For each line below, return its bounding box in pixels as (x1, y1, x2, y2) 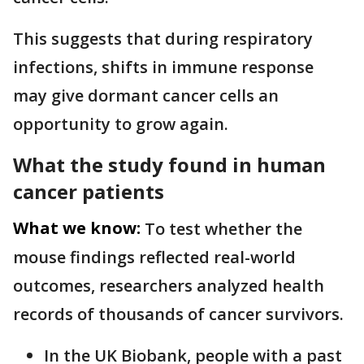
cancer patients (13, 178, 164, 205)
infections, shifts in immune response (13, 56, 314, 78)
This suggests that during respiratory (13, 28, 313, 50)
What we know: (13, 217, 141, 239)
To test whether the (145, 218, 302, 240)
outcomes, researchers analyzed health (13, 275, 324, 297)
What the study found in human (13, 151, 326, 178)
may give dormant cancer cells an (13, 84, 279, 106)
